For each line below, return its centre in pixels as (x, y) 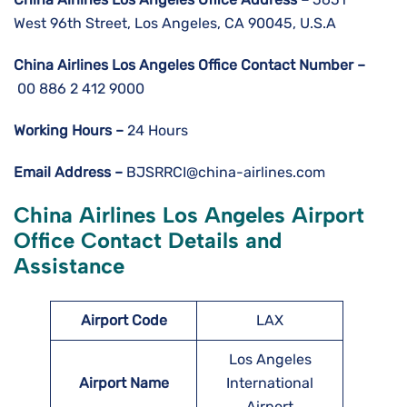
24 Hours (156, 131)
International (270, 383)
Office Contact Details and (148, 241)
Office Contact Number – (282, 65)
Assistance (69, 266)
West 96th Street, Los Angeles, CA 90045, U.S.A (175, 24)
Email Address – (68, 173)
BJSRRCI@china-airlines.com (224, 173)
